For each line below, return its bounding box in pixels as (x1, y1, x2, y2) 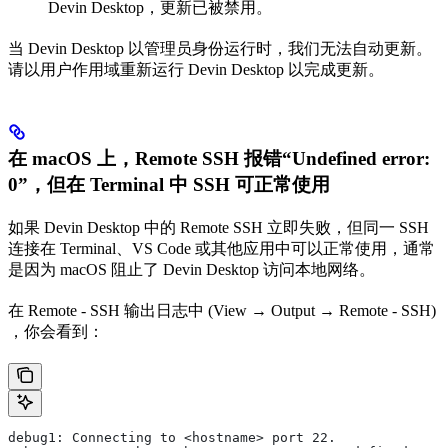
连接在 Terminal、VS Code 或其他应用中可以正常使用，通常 (8, 239, 435, 257)
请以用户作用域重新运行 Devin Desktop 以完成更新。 (8, 60, 384, 78)
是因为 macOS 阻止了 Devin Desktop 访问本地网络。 (8, 260, 375, 278)
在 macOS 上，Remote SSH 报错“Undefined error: (8, 147, 430, 169)
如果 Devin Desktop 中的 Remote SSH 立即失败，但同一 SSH (8, 218, 429, 236)
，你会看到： (8, 322, 104, 340)
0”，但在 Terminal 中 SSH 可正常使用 (8, 173, 330, 195)
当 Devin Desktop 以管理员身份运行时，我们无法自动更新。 (8, 39, 432, 57)
